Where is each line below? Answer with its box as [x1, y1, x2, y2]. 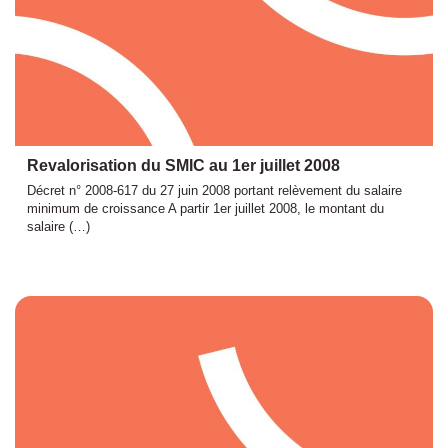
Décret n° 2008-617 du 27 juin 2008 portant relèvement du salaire [27, 183, 402, 198]
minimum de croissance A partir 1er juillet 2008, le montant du [27, 201, 384, 216]
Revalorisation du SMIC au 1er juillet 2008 [27, 157, 340, 174]
